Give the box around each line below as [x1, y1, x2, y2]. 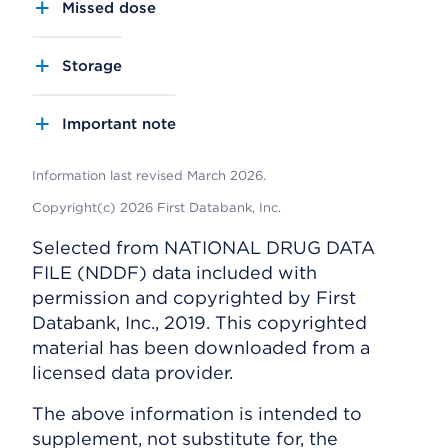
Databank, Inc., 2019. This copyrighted [32, 311, 367, 333]
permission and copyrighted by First [32, 286, 356, 308]
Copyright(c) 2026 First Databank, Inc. [32, 199, 281, 215]
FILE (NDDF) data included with [32, 261, 317, 283]
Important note [62, 114, 176, 133]
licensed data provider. [32, 361, 233, 383]
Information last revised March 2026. [32, 167, 266, 183]
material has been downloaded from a [32, 336, 370, 358]
